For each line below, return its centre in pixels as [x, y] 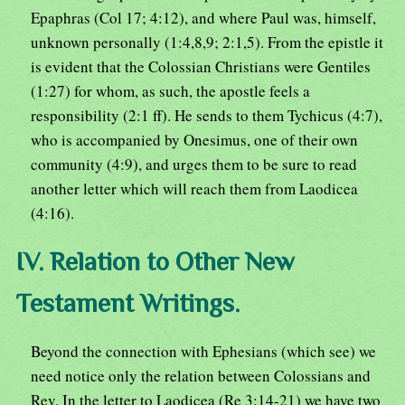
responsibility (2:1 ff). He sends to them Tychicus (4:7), [207, 116]
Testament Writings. [127, 303]
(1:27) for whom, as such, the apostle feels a [170, 91]
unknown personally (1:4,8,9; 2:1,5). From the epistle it [207, 42]
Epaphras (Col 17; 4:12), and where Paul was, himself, [203, 18]
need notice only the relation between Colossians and [201, 376]
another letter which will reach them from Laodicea [194, 189]
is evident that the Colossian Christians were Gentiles [201, 67]
